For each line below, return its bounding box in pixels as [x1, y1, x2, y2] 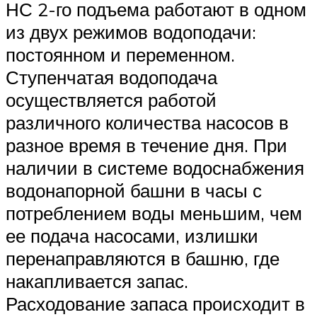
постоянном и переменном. [6, 42, 235, 66]
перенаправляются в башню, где [6, 246, 279, 270]
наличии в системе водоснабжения [6, 156, 304, 179]
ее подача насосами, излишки [6, 224, 258, 247]
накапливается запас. [6, 269, 188, 292]
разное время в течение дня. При [6, 133, 287, 156]
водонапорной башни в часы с [6, 178, 262, 202]
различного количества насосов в [6, 110, 289, 134]
